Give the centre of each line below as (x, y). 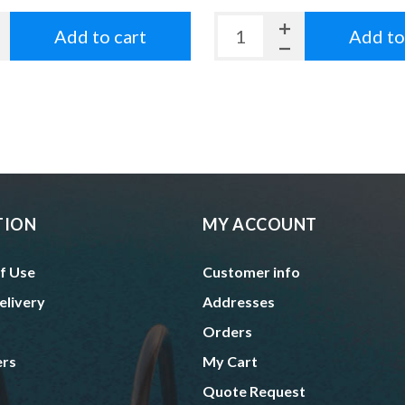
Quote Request (254, 391)
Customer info (251, 272)
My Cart (230, 362)
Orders (227, 332)
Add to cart (101, 36)
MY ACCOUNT (259, 225)
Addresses (238, 302)
